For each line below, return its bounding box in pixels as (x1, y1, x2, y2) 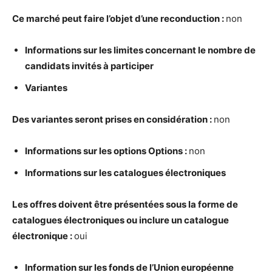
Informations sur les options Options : (25, 145, 189, 157)
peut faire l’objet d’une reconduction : (60, 13, 226, 24)
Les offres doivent (12, 199, 94, 210)
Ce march (12, 13, 55, 24)
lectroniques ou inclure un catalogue (69, 214, 229, 226)
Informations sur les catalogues (25, 167, 165, 178)
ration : (182, 114, 214, 125)
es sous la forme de (154, 199, 238, 210)
